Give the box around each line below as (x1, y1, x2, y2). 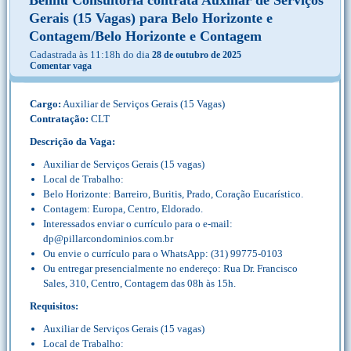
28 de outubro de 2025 (152, 49, 241, 60)
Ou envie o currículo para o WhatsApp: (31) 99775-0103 (43, 248, 283, 259)
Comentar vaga (30, 60, 92, 71)
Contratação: (30, 113, 89, 125)
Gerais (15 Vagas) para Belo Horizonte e (29, 10, 273, 26)
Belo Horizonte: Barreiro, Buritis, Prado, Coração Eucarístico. (43, 188, 303, 200)
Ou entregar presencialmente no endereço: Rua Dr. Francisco (43, 262, 298, 274)
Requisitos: (30, 300, 78, 312)
